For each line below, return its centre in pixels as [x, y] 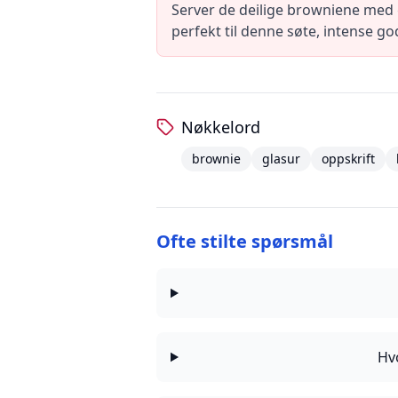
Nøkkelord [221, 127]
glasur [281, 159]
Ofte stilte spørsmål [245, 241]
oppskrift [348, 159]
